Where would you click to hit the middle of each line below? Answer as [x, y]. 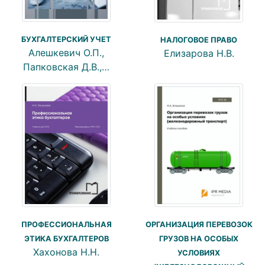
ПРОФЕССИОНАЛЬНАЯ [66, 225]
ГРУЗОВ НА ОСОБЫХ [199, 239]
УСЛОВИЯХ [199, 253]
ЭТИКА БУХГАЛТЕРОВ [66, 239]
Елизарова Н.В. [199, 54]
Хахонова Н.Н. [66, 252]
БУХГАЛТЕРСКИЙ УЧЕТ [66, 40]
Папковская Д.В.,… [66, 67]
